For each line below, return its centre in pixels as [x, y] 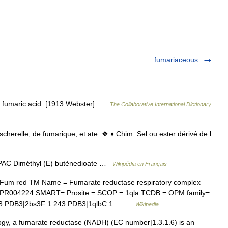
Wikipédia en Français [140, 164]
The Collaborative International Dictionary [161, 104]
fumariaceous [176, 59]
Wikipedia [147, 204]
